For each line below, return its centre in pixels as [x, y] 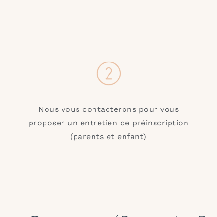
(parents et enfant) [108, 136]
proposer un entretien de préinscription [108, 123]
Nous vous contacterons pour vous [108, 109]
